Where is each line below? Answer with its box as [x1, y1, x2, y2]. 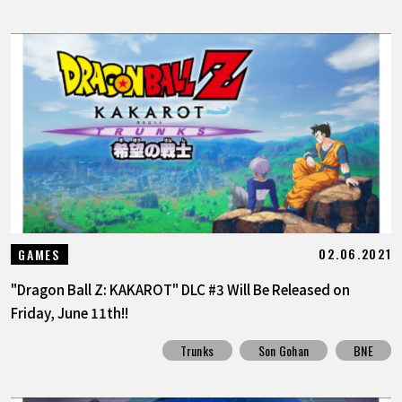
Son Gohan [258, 341, 310, 361]
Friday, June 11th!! [10, 301, 128, 322]
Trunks [180, 341, 214, 361]
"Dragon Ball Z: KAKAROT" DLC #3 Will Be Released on [10, 278, 350, 299]
